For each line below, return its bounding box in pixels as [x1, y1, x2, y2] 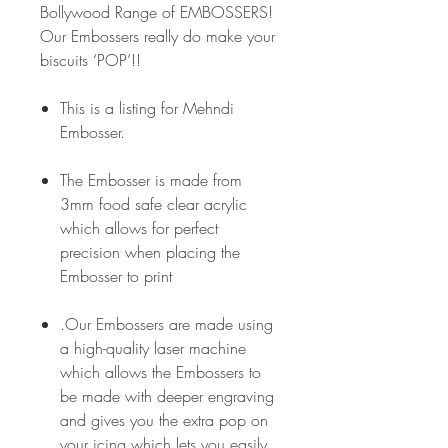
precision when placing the [60, 241, 240, 263]
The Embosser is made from [60, 169, 242, 191]
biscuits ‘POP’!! [40, 49, 141, 71]
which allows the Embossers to [60, 361, 261, 383]
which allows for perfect [60, 217, 218, 239]
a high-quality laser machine [60, 337, 246, 359]
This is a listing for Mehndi [60, 97, 234, 119]
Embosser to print [60, 265, 172, 287]
